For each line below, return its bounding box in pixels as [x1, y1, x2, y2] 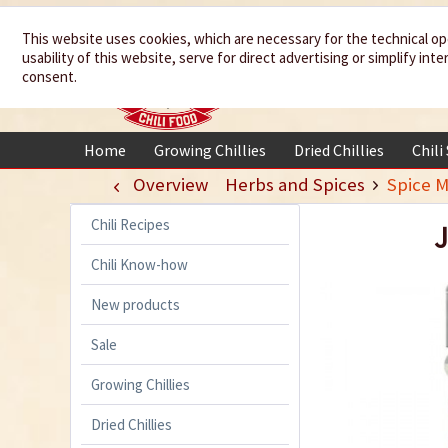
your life [281, 55, 407, 102]
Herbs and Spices [224, 172, 365, 196]
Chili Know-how [91, 254, 188, 274]
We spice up [253, 19, 435, 66]
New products [91, 294, 180, 314]
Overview [132, 172, 208, 196]
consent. [22, 67, 77, 86]
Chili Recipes [91, 214, 170, 234]
